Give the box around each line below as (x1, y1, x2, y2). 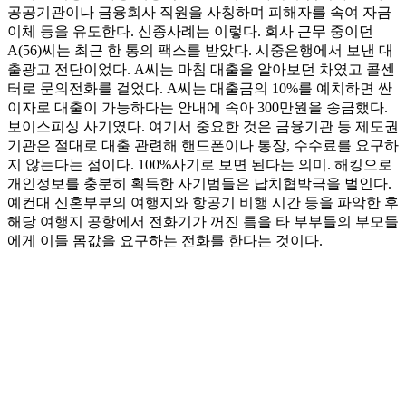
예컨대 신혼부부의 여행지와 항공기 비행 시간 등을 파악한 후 (7, 195, 399, 211)
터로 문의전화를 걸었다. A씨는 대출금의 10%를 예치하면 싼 (7, 81, 392, 97)
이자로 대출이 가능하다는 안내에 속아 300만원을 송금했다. (7, 100, 388, 116)
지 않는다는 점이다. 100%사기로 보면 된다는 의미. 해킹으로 (7, 157, 392, 173)
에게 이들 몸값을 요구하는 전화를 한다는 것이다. (7, 233, 323, 249)
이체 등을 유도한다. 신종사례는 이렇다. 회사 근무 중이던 (7, 24, 373, 40)
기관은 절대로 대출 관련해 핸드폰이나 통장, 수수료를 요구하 (7, 138, 399, 154)
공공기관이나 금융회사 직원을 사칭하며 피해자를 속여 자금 (7, 5, 391, 21)
